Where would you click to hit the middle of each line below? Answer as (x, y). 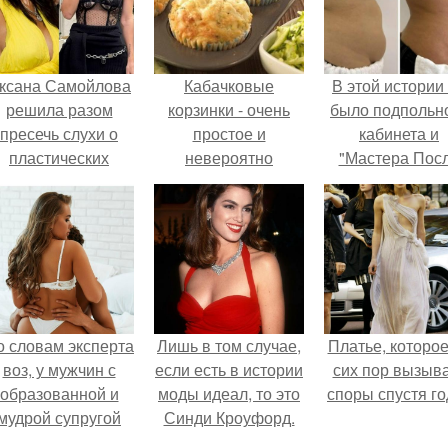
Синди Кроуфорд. (229, 417)
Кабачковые (229, 85)
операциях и (59, 181)
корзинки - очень (229, 109)
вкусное (229, 181)
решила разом (59, 109)
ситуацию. (59, 253)
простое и (229, 133)
